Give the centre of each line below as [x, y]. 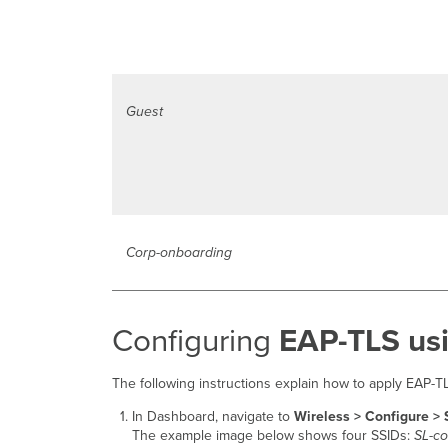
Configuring [195, 341]
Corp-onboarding [179, 253]
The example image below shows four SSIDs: [272, 436]
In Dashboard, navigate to [212, 417]
